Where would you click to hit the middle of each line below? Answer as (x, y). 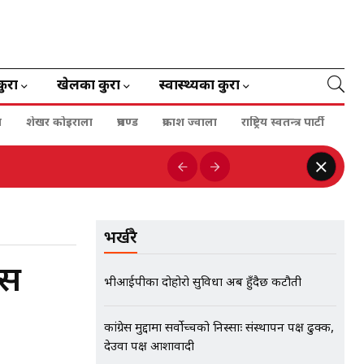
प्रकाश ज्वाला (190, 123)
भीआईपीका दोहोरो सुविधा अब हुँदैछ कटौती (203, 283)
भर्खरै (121, 239)
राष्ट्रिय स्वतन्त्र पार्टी (283, 123)
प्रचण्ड (128, 123)
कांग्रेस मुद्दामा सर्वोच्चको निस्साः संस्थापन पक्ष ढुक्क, (219, 329)
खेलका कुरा (89, 86)
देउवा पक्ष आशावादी (149, 347)
